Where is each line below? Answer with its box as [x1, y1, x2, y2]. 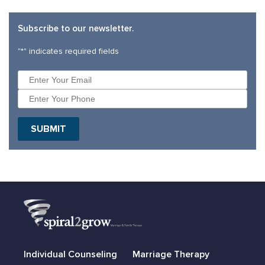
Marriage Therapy [132, 248, 209, 261]
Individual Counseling [24, 248, 117, 261]
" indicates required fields [24, 46, 119, 57]
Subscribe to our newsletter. [18, 23, 134, 34]
